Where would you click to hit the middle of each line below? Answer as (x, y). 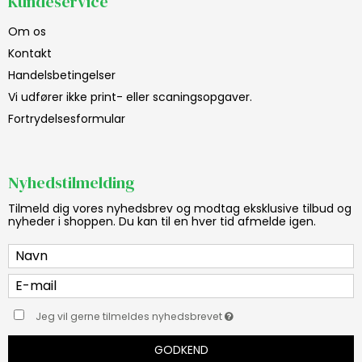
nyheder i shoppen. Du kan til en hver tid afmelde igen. (162, 221)
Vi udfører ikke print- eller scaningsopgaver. (130, 97)
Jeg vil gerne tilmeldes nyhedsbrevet (130, 316)
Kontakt (30, 53)
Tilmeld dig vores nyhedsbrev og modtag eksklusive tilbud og (180, 208)
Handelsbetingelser (62, 75)
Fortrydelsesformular (67, 118)
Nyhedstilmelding (72, 182)
